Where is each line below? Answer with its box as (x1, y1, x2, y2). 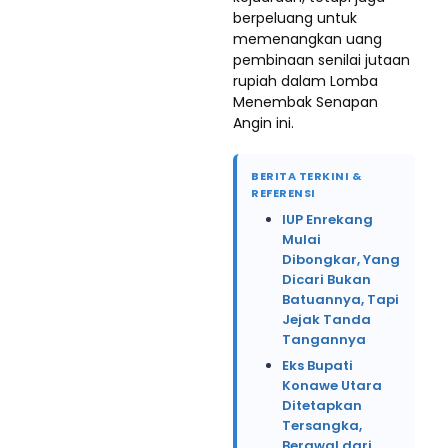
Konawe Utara (282, 376, 382, 395)
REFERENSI (251, 185, 316, 201)
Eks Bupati (282, 356, 353, 375)
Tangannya (282, 330, 366, 349)
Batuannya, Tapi (282, 290, 399, 309)
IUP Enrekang (282, 210, 373, 229)
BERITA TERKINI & (251, 168, 361, 184)
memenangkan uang (233, 29, 382, 49)
